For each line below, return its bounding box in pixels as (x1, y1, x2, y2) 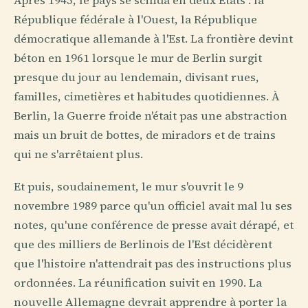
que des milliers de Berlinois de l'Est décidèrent (14, 236, 272, 252)
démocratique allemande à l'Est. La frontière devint (14, 30, 293, 47)
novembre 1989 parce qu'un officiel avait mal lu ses (14, 197, 292, 214)
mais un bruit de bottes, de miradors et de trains (14, 126, 276, 143)
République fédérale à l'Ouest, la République (14, 11, 257, 27)
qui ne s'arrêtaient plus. (14, 146, 143, 162)
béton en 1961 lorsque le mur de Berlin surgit (14, 49, 262, 66)
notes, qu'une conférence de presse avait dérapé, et (14, 217, 294, 233)
